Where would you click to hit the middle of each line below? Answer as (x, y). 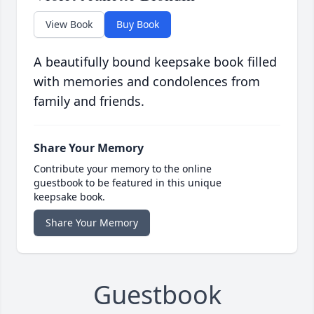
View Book (69, 25)
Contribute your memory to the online (123, 169)
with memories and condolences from (147, 82)
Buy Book (138, 25)
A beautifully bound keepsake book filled (155, 62)
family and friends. (89, 101)
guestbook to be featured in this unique (128, 183)
